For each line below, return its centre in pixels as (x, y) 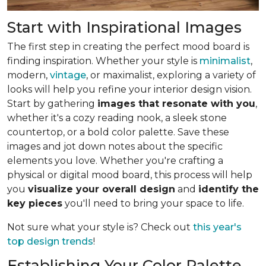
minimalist (225, 61)
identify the (229, 189)
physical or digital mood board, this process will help (130, 175)
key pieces (35, 203)
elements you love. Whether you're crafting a (115, 160)
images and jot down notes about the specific (115, 146)
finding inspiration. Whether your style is (103, 61)
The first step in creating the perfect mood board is (128, 46)
